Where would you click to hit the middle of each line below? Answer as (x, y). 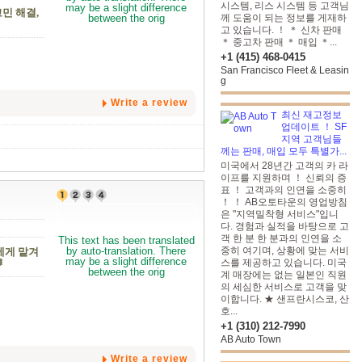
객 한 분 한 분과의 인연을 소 (281, 238)
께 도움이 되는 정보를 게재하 (284, 18)
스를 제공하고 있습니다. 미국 (284, 263)
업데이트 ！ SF (314, 127)
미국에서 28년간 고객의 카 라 (284, 166)
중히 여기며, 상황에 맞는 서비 (285, 250)
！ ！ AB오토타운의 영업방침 (284, 202)
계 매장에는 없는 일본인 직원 (284, 275)
